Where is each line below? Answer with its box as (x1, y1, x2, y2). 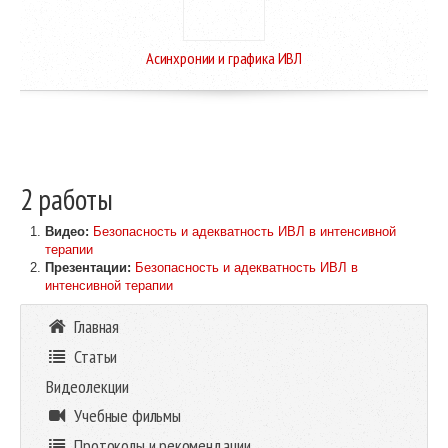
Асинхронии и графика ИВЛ (145, 46, 303, 68)
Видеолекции (46, 374, 130, 398)
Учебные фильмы (70, 403, 181, 427)
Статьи (70, 344, 118, 368)
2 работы (20, 179, 113, 218)
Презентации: (45, 259, 135, 275)
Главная (70, 314, 120, 338)
